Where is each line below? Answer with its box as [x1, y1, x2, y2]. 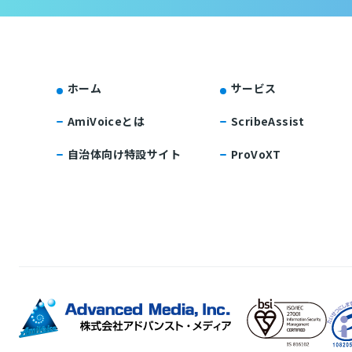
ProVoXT [231, 145, 281, 162]
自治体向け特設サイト [68, 145, 181, 162]
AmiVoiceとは [68, 112, 145, 129]
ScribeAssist [231, 112, 305, 129]
